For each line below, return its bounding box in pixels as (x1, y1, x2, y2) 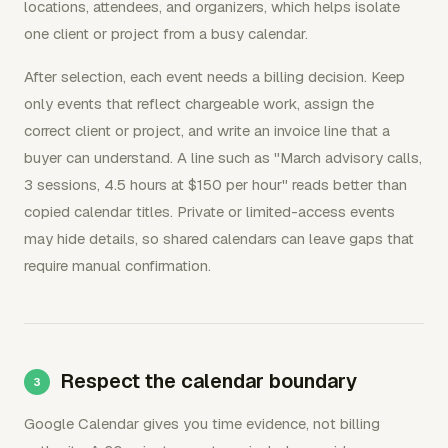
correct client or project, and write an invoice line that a (24, 121, 390, 140)
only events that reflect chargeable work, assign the (24, 94, 374, 113)
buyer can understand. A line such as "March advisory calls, (24, 148, 422, 167)
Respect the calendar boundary (60, 368, 357, 394)
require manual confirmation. (24, 256, 211, 275)
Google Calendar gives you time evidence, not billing (24, 414, 380, 433)
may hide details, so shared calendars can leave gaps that (24, 229, 414, 248)
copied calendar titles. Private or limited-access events (24, 202, 395, 221)
